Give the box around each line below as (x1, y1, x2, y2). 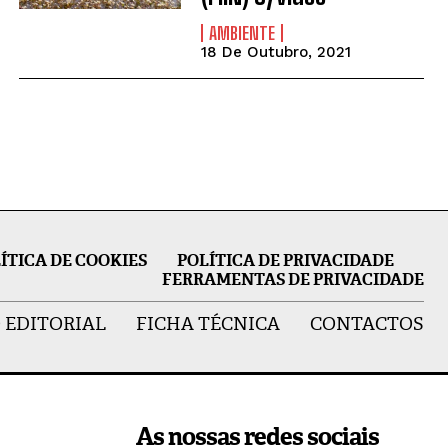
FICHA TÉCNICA (135, 312, 280, 336)
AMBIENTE (208, 22, 275, 45)
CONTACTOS (309, 312, 424, 336)
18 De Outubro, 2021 (200, 43, 351, 62)
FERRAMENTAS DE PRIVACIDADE (161, 268, 424, 290)
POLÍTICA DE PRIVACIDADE (176, 249, 394, 271)
